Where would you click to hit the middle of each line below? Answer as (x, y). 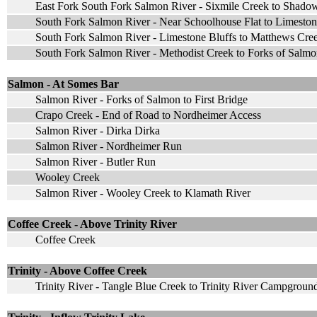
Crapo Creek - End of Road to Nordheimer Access (148, 115)
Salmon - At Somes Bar (63, 83)
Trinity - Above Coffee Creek (77, 270)
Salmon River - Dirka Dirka (98, 130)
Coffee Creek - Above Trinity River (92, 224)
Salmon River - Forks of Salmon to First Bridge (142, 99)
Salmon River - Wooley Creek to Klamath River (143, 192)
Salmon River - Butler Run (96, 161)
